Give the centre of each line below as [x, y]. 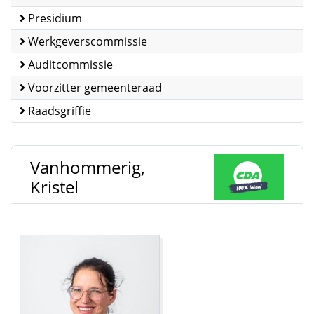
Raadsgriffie [58, 111]
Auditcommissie [69, 64]
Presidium [54, 18]
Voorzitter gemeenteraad [94, 88]
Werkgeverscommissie [86, 41]
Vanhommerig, [88, 167]
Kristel [54, 186]
